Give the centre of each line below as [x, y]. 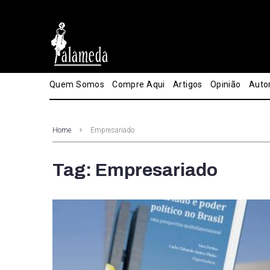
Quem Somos [77, 84]
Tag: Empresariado [135, 170]
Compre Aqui [139, 84]
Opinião [225, 84]
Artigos [187, 84]
